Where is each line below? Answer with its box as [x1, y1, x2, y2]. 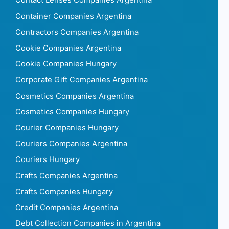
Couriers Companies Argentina [15, 139, 127, 149]
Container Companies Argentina [15, 11, 131, 21]
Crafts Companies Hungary [15, 187, 113, 196]
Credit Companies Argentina [15, 202, 118, 212]
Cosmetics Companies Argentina [15, 91, 134, 101]
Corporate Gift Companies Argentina [15, 75, 148, 85]
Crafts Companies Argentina [15, 171, 118, 180]
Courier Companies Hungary [15, 123, 119, 132]
